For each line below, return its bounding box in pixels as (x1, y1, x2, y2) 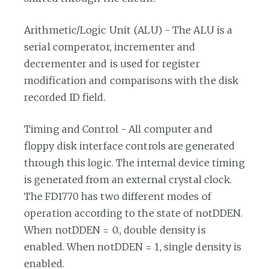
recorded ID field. (24, 91, 106, 103)
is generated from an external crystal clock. (24, 173, 232, 186)
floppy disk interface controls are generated (24, 139, 235, 152)
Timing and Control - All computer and (24, 122, 213, 135)
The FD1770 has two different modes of (24, 190, 211, 202)
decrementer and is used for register (24, 57, 200, 70)
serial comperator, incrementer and (24, 40, 196, 53)
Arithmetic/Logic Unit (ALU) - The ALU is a (24, 23, 233, 36)
